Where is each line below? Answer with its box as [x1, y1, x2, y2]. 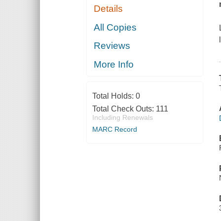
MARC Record [92, 125, 137, 133]
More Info [94, 59, 134, 70]
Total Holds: [92, 91, 136, 100]
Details [94, 3, 123, 14]
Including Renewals [92, 113, 153, 121]
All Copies [94, 22, 137, 33]
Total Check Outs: [92, 104, 156, 113]
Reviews [94, 40, 131, 51]
